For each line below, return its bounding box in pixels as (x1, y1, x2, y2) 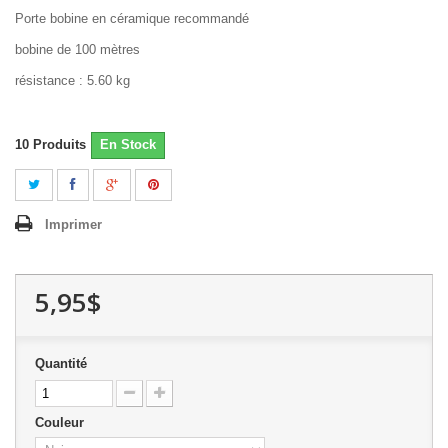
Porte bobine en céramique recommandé (15, 11, 253, 27)
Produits (33, 137, 86, 153)
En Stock (100, 137, 156, 153)
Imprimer (45, 217, 102, 233)
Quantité (35, 356, 87, 372)
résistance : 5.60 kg (15, 73, 134, 89)
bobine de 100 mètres (15, 42, 144, 58)
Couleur (35, 415, 88, 431)
